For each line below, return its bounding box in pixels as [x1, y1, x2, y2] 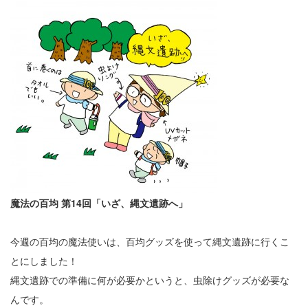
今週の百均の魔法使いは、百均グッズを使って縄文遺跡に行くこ [10, 234, 289, 248]
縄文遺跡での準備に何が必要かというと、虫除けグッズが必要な [10, 273, 289, 287]
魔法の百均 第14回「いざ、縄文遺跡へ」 [10, 196, 188, 210]
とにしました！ [10, 254, 78, 267]
